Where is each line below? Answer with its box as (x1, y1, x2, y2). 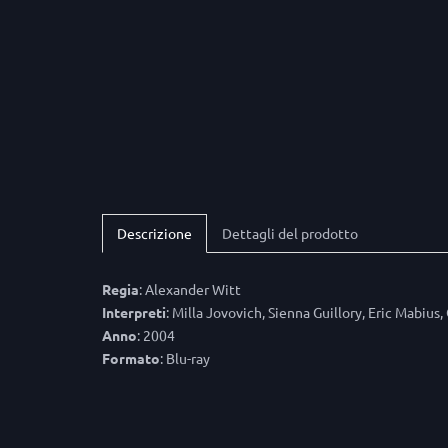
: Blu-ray (160, 349, 210, 368)
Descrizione (117, 224, 192, 243)
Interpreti (102, 303, 166, 322)
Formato (102, 349, 160, 368)
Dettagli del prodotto (222, 224, 358, 243)
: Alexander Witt (139, 280, 241, 299)
